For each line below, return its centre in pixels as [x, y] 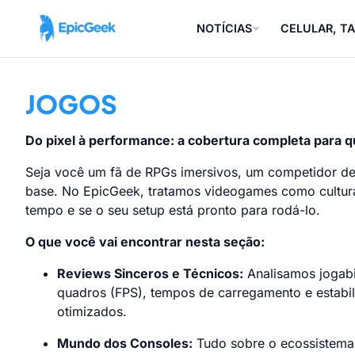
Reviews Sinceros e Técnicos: [150, 273]
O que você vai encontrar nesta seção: [145, 242]
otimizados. [92, 311]
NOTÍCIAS [225, 28]
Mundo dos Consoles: [125, 343]
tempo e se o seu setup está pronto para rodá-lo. [173, 210]
